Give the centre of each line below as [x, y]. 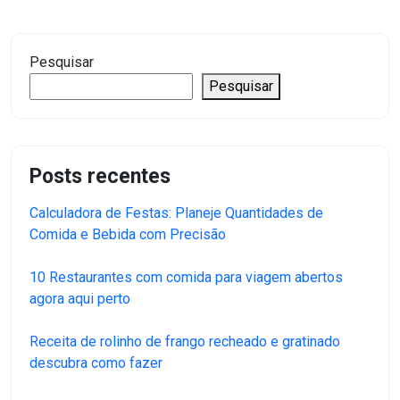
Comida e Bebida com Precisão [128, 235]
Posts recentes [100, 177]
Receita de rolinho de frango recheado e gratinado [185, 342]
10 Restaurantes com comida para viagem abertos [186, 278]
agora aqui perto [80, 299]
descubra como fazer [96, 363]
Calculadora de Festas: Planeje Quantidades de [176, 213]
